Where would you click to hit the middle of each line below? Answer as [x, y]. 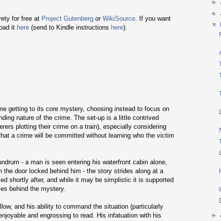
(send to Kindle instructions [70, 27]
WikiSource [119, 18]
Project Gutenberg [67, 18]
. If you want [153, 18]
